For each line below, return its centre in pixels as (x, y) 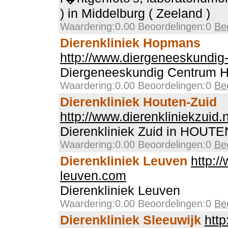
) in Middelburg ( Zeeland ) (135, 13)
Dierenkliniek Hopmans (130, 43)
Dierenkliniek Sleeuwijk (131, 220)
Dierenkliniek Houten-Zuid (138, 102)
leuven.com (93, 176)
